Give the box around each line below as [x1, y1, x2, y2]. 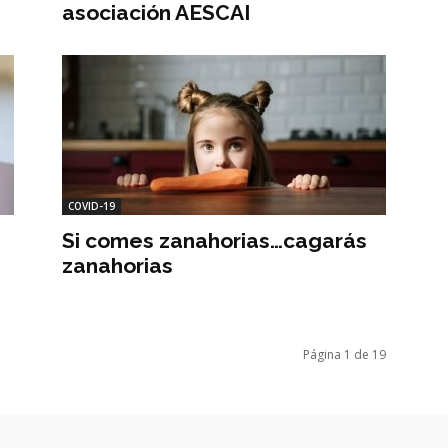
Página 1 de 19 [303, 345, 386, 363]
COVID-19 [68, 198, 115, 213]
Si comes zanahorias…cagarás [62, 227, 367, 253]
